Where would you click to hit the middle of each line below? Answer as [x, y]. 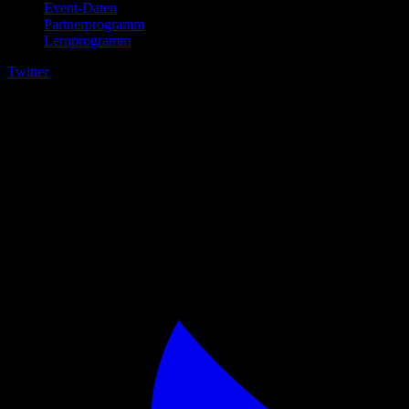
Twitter [28, 71]
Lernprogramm [87, 40]
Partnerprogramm [94, 24]
